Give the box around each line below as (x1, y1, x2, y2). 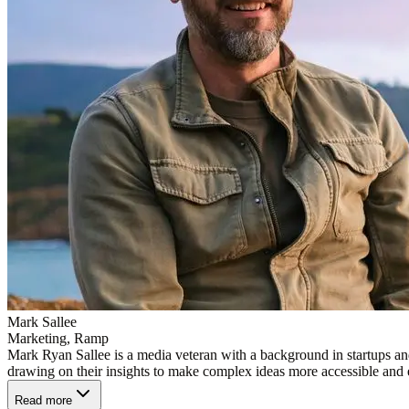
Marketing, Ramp (7, 330, 109, 346)
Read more (15, 393, 72, 407)
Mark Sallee (7, 313, 77, 330)
